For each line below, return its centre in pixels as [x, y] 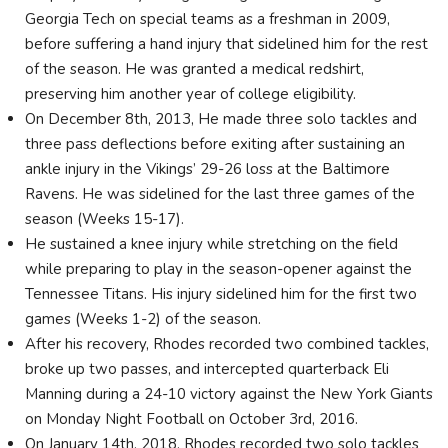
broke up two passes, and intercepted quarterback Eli [207, 369]
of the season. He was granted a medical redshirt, [194, 69]
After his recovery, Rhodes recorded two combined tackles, [227, 344]
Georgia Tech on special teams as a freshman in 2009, [207, 19]
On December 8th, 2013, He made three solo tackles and [221, 119]
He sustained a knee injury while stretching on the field [211, 244]
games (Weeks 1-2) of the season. [145, 319]
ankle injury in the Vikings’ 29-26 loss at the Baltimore [207, 169]
